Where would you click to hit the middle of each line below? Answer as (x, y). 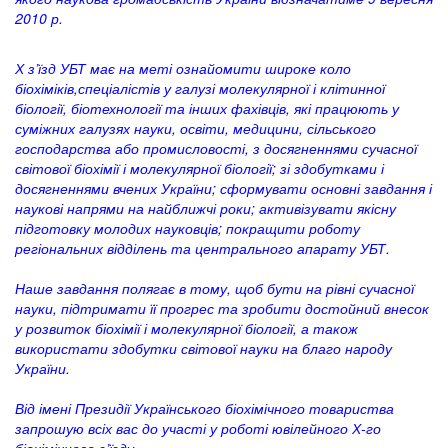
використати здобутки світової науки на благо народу (203, 348)
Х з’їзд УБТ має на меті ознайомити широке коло (183, 68)
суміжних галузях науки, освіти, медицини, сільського (195, 128)
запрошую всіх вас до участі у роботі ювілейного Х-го (198, 428)
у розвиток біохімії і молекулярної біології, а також (186, 328)
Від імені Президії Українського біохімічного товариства (204, 408)
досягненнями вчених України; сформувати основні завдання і (223, 188)
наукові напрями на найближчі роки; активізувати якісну (205, 208)
